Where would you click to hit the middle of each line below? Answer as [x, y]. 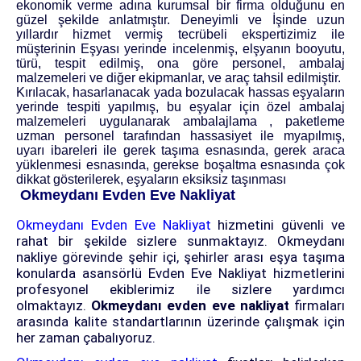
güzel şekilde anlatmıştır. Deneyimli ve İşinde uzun [180, 20]
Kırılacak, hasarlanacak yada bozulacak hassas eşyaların [180, 93]
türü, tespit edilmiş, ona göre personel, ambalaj [180, 64]
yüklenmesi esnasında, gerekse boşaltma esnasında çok [180, 165]
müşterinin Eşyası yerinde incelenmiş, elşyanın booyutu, [180, 49]
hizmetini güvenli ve [282, 225]
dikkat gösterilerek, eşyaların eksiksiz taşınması [153, 180]
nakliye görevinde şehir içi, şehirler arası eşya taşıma [180, 257]
